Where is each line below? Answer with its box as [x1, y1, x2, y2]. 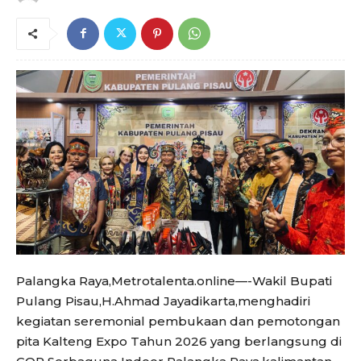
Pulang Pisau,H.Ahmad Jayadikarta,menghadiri [16, 293, 310, 309]
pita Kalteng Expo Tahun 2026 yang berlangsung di [16, 334, 342, 350]
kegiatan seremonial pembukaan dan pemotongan [16, 313, 340, 330]
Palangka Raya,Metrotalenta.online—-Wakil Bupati [16, 273, 332, 289]
